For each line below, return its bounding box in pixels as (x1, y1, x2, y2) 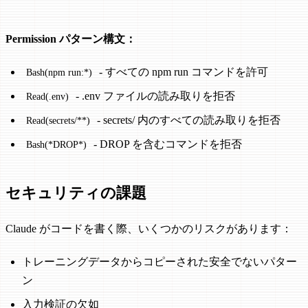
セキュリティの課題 (5, 184, 146, 202)
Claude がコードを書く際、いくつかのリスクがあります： (5, 222, 292, 234)
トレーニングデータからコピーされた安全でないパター (22, 255, 297, 267)
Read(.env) (25, 91, 69, 102)
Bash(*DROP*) (25, 139, 87, 151)
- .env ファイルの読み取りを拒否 (72, 90, 235, 102)
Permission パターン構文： (5, 33, 136, 45)
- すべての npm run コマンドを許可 (96, 66, 268, 78)
